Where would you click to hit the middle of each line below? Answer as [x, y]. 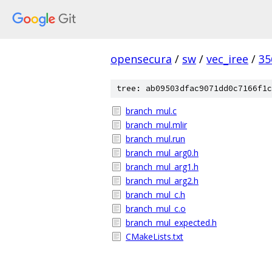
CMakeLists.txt [155, 236]
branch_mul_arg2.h [162, 181]
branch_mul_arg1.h [162, 167]
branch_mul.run [155, 139]
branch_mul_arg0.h [162, 153]
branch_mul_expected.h [171, 223]
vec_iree [227, 59]
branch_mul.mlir [156, 125]
